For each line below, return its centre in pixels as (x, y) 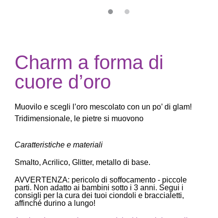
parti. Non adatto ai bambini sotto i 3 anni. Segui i (99, 188)
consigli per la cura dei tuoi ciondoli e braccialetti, (99, 196)
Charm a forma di (89, 62)
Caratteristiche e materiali (59, 145)
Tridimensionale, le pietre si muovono (79, 118)
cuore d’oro (63, 82)
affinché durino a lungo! (55, 203)
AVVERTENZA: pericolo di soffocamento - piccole (101, 180)
